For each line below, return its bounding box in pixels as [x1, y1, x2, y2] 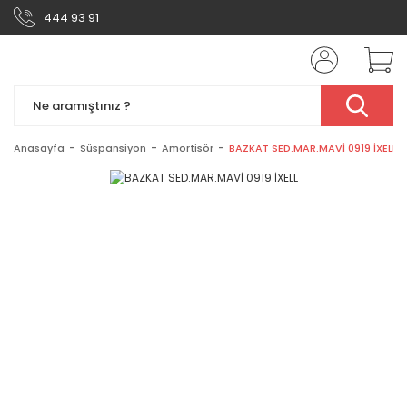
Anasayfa [14, 141, 65, 155]
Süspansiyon [80, 141, 146, 155]
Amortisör [162, 141, 213, 155]
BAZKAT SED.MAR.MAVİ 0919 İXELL [229, 141, 397, 155]
